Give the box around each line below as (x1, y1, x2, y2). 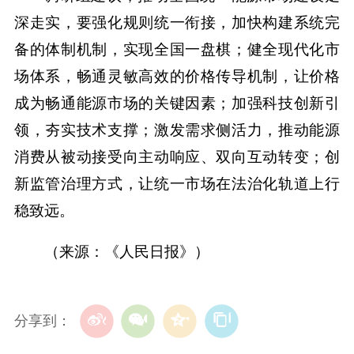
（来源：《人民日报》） (44, 243, 210, 261)
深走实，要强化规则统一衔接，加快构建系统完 (13, 14, 341, 32)
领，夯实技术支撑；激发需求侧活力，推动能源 (13, 122, 341, 139)
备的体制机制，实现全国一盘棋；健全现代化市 (13, 41, 341, 58)
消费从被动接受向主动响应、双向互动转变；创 (13, 149, 341, 166)
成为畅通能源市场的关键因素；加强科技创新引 (13, 95, 341, 112)
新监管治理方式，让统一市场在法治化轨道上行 (13, 175, 341, 193)
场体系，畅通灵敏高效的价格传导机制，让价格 (13, 68, 341, 85)
